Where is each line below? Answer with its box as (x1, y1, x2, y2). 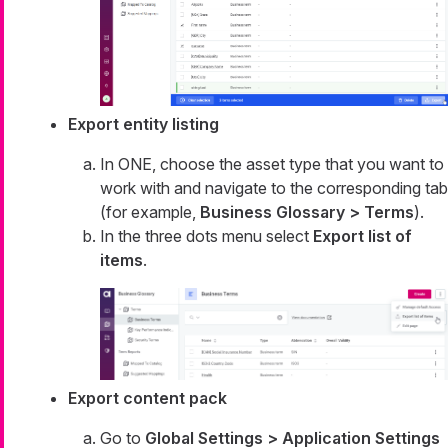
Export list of (313, 225, 412, 246)
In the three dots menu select (100, 225, 313, 246)
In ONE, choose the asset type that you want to (100, 153, 444, 174)
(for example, (100, 201, 200, 222)
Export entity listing (68, 113, 219, 134)
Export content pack (68, 388, 227, 409)
